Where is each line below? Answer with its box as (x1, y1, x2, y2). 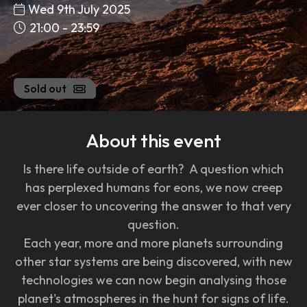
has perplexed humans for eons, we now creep (25, 179, 282, 195)
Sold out (24, 81, 66, 95)
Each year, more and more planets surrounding (24, 234, 283, 251)
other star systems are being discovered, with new (14, 253, 293, 269)
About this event (86, 129, 221, 152)
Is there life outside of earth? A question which (23, 160, 284, 177)
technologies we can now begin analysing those (21, 271, 286, 288)
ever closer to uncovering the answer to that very (16, 197, 291, 214)
